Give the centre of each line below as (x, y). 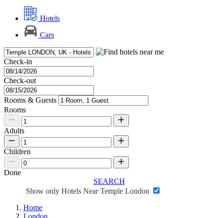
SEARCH (109, 182)
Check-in (18, 62)
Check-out (20, 81)
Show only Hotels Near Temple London (89, 191)
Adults (14, 131)
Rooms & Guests (30, 100)
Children (17, 152)
